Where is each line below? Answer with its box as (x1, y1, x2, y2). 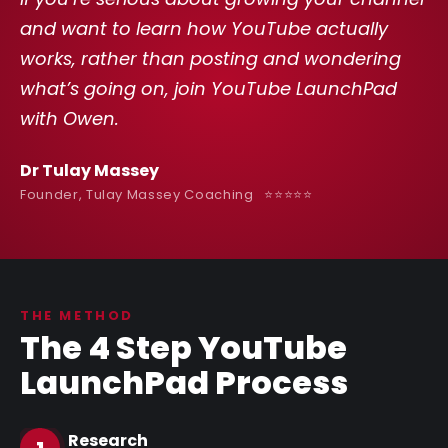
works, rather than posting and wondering (20, 45, 401, 71)
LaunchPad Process (20, 359, 348, 405)
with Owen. (20, 105, 119, 131)
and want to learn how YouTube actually (20, 15, 388, 41)
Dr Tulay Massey (20, 158, 159, 182)
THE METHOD (20, 305, 134, 325)
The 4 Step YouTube (20, 324, 347, 370)
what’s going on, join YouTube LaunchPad (20, 75, 397, 101)
